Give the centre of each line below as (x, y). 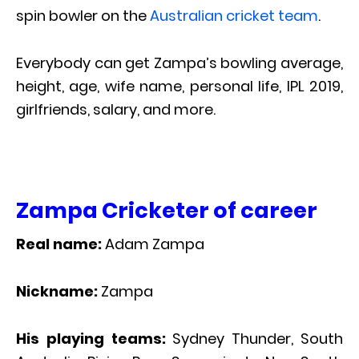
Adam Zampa (155, 244)
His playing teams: (91, 339)
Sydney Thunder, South (254, 339)
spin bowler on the (83, 16)
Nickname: (58, 292)
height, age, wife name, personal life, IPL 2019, (179, 87)
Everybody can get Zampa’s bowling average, (179, 63)
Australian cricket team (234, 16)
